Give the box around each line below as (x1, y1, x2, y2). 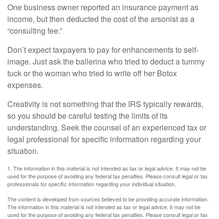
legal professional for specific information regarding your (7, 133, 201, 145)
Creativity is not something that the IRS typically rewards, (7, 98, 203, 109)
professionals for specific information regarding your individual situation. (7, 180, 176, 188)
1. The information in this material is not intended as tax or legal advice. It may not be (7, 164, 206, 172)
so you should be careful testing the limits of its (7, 110, 168, 121)
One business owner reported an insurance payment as (7, 1, 198, 13)
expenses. (7, 79, 43, 90)
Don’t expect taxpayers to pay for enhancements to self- (7, 44, 198, 55)
